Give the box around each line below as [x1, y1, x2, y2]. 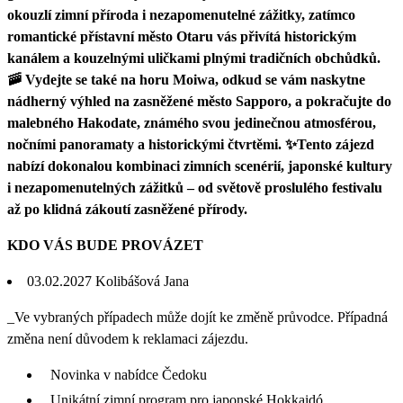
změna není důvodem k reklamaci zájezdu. [7, 330, 248, 346]
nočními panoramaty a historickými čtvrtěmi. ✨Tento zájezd [7, 136, 374, 152]
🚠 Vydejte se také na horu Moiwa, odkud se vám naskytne [7, 71, 365, 87]
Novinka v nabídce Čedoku [50, 366, 207, 382]
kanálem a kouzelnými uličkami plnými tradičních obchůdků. [7, 49, 381, 66]
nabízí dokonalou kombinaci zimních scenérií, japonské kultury [7, 157, 392, 174]
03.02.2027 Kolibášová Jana [27, 273, 189, 289]
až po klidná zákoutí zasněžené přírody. [7, 201, 247, 217]
